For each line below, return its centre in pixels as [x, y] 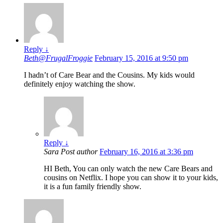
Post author [79, 152]
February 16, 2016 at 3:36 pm [146, 152]
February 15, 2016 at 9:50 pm [141, 58]
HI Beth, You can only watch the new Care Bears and [128, 169]
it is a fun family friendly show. [93, 187]
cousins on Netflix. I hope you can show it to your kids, [131, 178]
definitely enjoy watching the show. [80, 84]
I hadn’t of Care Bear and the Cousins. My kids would [109, 75]
